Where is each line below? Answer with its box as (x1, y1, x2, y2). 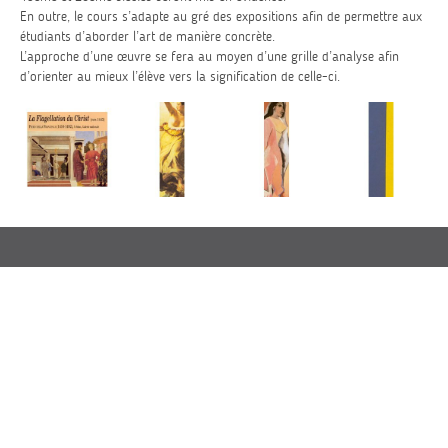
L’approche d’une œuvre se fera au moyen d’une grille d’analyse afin (20, 48, 399, 65)
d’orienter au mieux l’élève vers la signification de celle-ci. (20, 68, 340, 85)
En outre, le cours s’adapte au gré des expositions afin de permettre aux (20, 8, 422, 25)
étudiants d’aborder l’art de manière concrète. (20, 28, 275, 45)
